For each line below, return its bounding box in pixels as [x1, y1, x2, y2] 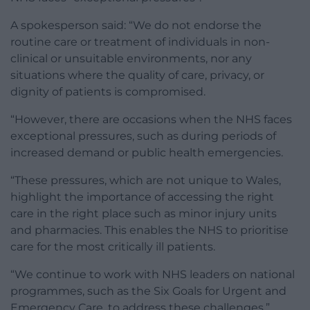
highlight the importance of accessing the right [10, 190, 274, 204]
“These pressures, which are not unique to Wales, [10, 174, 281, 188]
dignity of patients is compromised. [10, 85, 206, 99]
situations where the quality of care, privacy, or [10, 69, 264, 82]
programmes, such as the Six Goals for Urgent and [10, 284, 286, 298]
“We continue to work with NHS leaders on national [10, 268, 295, 282]
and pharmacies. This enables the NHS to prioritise [10, 224, 289, 237]
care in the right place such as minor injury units [10, 207, 277, 221]
